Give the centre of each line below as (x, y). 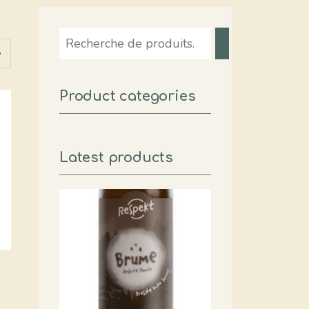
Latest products (116, 158)
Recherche (88, 37)
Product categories (128, 96)
